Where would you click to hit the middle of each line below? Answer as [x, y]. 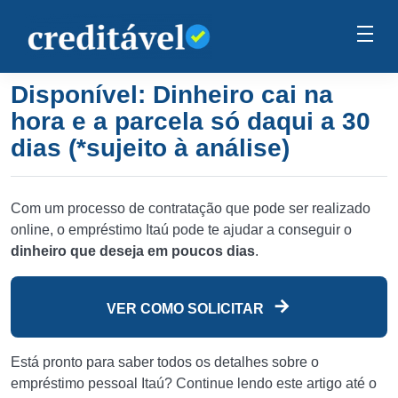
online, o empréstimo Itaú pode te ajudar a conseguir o [181, 230]
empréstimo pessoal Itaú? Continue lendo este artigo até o [194, 383]
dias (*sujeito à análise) [150, 148]
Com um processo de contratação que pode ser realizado [191, 208]
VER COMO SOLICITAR [187, 309]
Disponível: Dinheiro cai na [172, 95]
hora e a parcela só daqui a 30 [191, 121]
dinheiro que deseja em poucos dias [133, 251]
